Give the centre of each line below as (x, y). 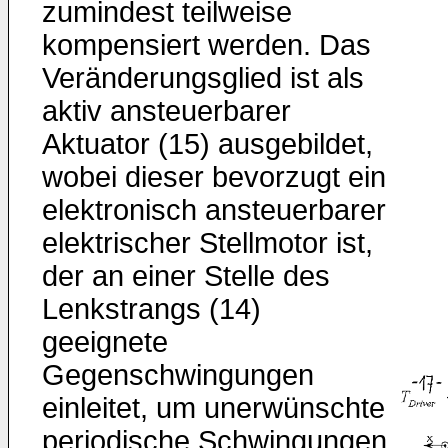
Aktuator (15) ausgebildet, (207, 144)
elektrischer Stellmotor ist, (207, 243)
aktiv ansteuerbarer (166, 111)
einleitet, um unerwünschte (213, 408)
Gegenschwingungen (178, 375)
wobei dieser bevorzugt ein (214, 177)
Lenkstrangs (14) (151, 309)
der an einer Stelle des (186, 276)
